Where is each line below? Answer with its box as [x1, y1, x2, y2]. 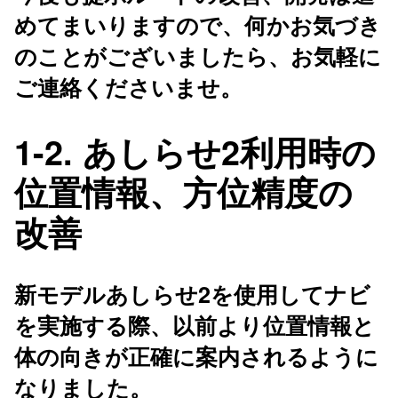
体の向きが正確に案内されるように [14, 340, 378, 373]
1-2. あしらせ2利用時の [14, 126, 376, 176]
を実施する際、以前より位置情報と [14, 309, 375, 342]
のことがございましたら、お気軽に [14, 40, 381, 73]
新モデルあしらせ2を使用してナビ [14, 278, 370, 311]
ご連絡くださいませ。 [14, 71, 243, 104]
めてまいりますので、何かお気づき [14, 9, 381, 42]
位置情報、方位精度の [14, 166, 353, 216]
